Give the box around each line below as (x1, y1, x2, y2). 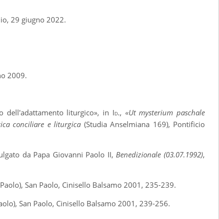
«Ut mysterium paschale (125, 108, 205, 117)
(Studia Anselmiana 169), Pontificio (81, 119, 205, 129)
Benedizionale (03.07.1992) (116, 150, 203, 159)
